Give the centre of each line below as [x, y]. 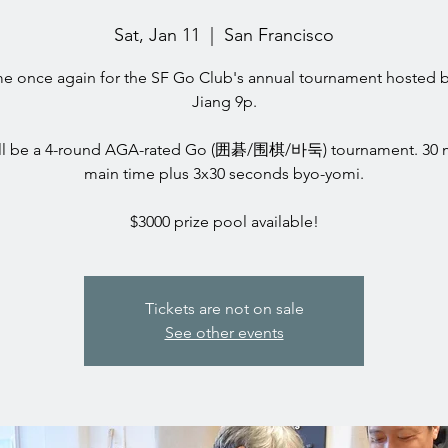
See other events [224, 332]
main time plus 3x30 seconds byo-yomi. [224, 173]
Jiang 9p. [224, 101]
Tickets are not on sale [224, 308]
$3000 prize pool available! [224, 221]
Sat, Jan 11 [157, 35]
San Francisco [279, 35]
